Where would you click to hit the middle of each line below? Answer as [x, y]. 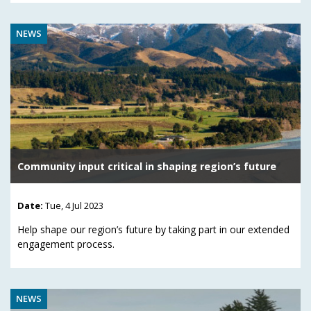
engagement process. [66, 244]
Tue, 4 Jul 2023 [74, 205]
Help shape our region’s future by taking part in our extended [153, 229]
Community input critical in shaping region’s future [147, 167]
